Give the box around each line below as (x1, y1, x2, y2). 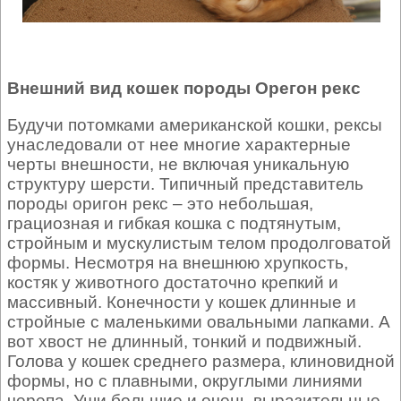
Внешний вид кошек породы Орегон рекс (7, 79, 361, 98)
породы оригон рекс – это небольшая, (7, 194, 313, 214)
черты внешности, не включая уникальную (7, 155, 349, 175)
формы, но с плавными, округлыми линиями (7, 371, 363, 391)
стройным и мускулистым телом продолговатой (7, 234, 391, 253)
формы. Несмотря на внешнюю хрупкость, (7, 253, 348, 273)
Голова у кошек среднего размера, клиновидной (7, 352, 395, 371)
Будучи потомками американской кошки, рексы (7, 115, 382, 135)
